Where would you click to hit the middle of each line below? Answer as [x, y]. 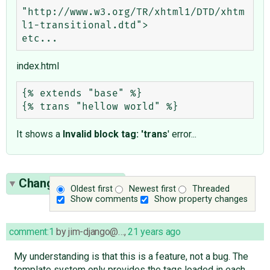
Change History [61, 184]
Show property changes [201, 199]
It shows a [39, 134]
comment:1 [32, 232]
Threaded [211, 189]
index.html [38, 66]
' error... [182, 134]
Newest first [153, 189]
